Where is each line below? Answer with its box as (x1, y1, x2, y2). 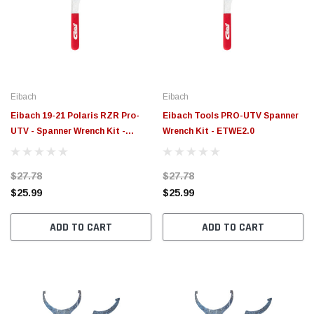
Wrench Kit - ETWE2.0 (163, 125, 254, 136)
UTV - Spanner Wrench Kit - (11, 125, 125, 136)
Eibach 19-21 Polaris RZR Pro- (11, 110, 139, 121)
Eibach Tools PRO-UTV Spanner (163, 110, 299, 121)
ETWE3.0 (11, 141, 48, 151)
